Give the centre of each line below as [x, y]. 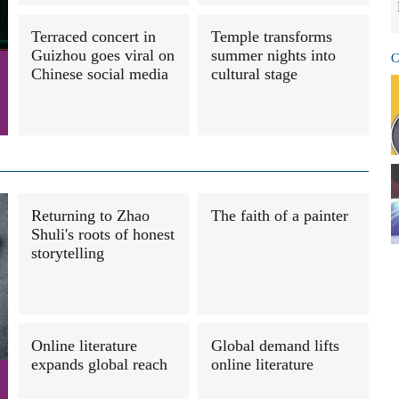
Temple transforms [272, 37]
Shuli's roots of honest [103, 234]
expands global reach [99, 364]
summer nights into [273, 55]
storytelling [68, 253]
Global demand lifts [275, 346]
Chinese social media [100, 74]
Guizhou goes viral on [103, 55]
